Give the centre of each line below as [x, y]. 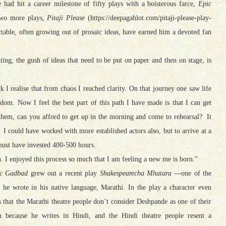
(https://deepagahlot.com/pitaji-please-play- [148, 18]
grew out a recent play [64, 173]
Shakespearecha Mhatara [135, 173]
